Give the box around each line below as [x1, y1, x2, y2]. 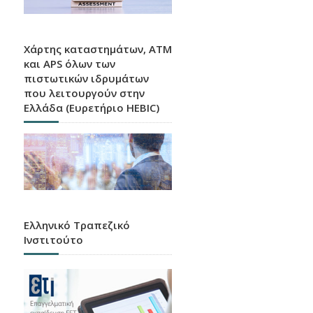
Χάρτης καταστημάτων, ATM [23, 42, 172, 57]
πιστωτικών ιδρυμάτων [23, 71, 149, 86]
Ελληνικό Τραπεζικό [23, 218, 130, 233]
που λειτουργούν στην [23, 86, 145, 101]
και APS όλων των [23, 57, 115, 71]
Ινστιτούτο [23, 233, 83, 247]
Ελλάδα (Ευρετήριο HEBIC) [23, 101, 159, 115]
